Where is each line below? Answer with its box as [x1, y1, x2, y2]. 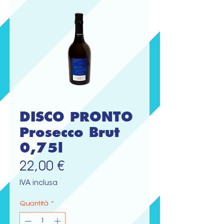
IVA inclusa [19, 180, 57, 187]
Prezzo [64, 160, 104, 173]
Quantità [19, 200, 48, 207]
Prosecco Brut [19, 124, 119, 140]
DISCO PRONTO [19, 108, 133, 125]
